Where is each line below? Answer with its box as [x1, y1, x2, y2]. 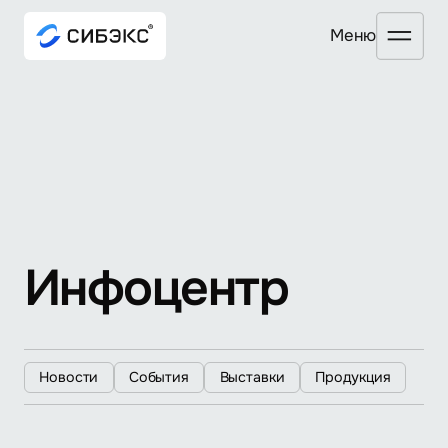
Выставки [219, 367, 285, 386]
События [128, 367, 189, 386]
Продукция [315, 367, 391, 386]
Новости [39, 367, 99, 386]
